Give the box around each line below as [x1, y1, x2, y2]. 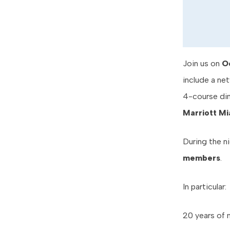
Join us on [183, 59, 222, 69]
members [183, 153, 220, 163]
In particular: [183, 182, 226, 192]
